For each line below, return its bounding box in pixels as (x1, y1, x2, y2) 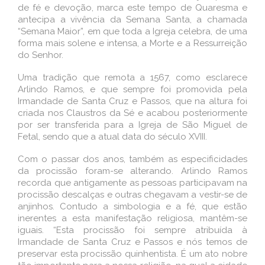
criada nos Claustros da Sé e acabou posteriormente (18, 108, 247, 118)
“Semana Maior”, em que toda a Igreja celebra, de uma (18, 26, 247, 37)
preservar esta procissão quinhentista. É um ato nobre (18, 248, 247, 259)
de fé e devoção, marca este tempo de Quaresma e (18, 2, 247, 13)
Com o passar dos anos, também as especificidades (18, 154, 247, 164)
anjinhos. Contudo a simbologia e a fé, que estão (18, 201, 247, 212)
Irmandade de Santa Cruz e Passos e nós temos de (18, 237, 247, 247)
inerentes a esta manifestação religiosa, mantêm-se (18, 213, 247, 224)
